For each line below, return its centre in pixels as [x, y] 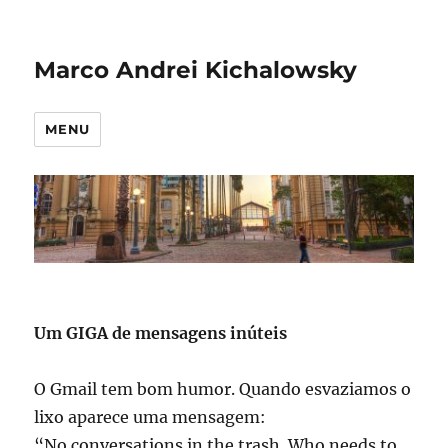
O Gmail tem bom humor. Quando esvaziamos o [223, 389]
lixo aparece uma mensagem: [150, 417]
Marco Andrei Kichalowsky [196, 70]
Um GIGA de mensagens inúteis [161, 333]
